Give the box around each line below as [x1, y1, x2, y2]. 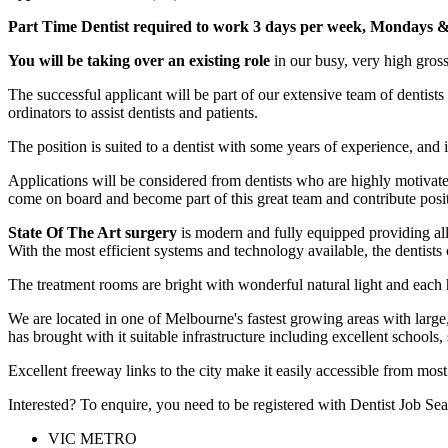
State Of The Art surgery [8, 223, 181, 241]
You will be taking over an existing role [8, 51, 270, 69]
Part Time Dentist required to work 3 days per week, [8, 17, 366, 35]
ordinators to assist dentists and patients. [8, 103, 258, 121]
